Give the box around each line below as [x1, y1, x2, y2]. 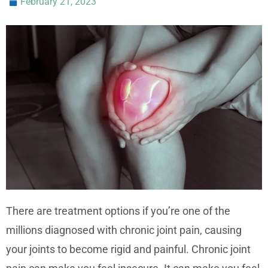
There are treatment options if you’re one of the [6, 205, 230, 218]
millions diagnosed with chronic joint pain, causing [6, 224, 242, 237]
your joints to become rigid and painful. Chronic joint [6, 243, 251, 256]
